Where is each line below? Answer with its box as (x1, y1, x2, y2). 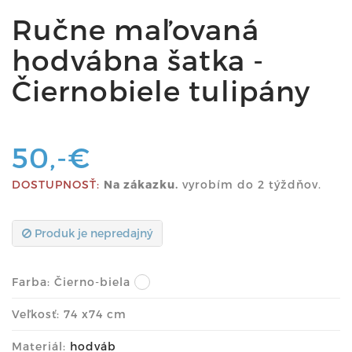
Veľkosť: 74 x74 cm (12, 306, 126, 321)
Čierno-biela (54, 274, 130, 288)
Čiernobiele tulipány (12, 72, 310, 107)
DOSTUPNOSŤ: (12, 177, 100, 191)
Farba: (12, 274, 54, 288)
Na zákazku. (104, 177, 178, 191)
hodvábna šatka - (12, 42, 264, 76)
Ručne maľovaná (12, 11, 259, 46)
